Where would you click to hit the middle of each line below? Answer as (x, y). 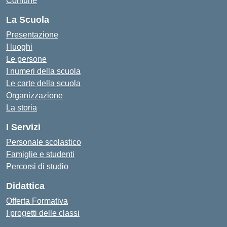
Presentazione (32, 35)
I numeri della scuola (43, 71)
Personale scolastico (44, 142)
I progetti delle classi (43, 213)
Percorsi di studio (37, 166)
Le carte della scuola (43, 83)
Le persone (26, 59)
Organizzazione (34, 96)
